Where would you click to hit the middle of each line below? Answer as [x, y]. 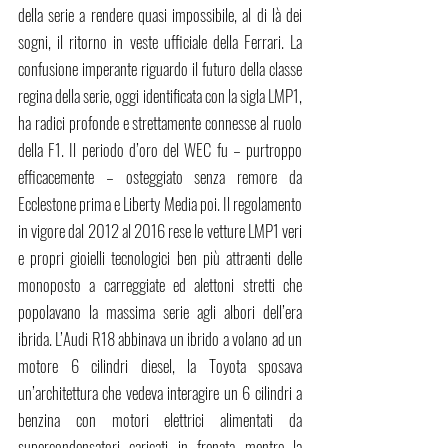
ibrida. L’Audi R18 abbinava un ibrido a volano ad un [160, 339]
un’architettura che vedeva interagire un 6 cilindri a [160, 393]
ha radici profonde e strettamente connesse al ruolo [160, 123]
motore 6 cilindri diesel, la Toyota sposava [160, 366]
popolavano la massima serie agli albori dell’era [160, 312]
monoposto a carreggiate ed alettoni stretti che [160, 285]
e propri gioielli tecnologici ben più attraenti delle [160, 258]
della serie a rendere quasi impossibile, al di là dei [160, 15]
